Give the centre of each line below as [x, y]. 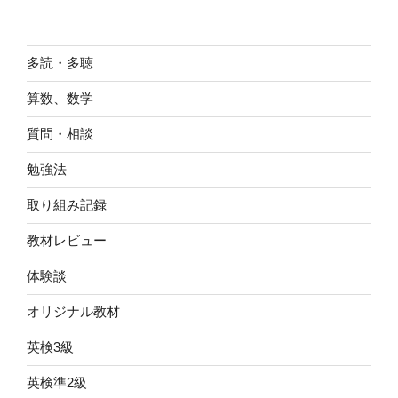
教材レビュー [67, 241]
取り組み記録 [67, 205]
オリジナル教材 [73, 312]
